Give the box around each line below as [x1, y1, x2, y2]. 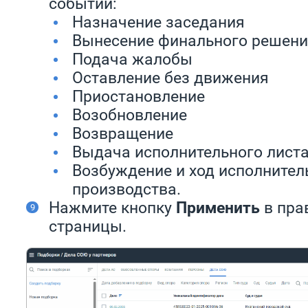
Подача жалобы [72, 49, 192, 69]
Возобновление [72, 104, 187, 125]
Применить [176, 197, 260, 218]
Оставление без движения [72, 67, 269, 88]
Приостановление [72, 86, 205, 107]
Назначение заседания [72, 12, 245, 32]
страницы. [49, 216, 126, 236]
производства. [72, 179, 181, 199]
